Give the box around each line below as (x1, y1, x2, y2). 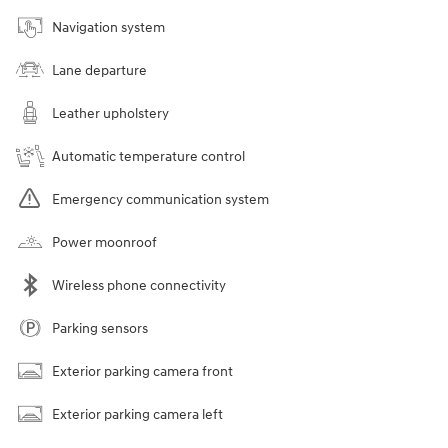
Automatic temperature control (52, 147, 245, 165)
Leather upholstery (52, 104, 169, 122)
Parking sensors (52, 319, 148, 337)
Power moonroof (52, 233, 157, 251)
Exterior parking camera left (52, 405, 223, 423)
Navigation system (52, 18, 165, 36)
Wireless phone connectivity (52, 276, 226, 294)
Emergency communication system (52, 190, 269, 208)
